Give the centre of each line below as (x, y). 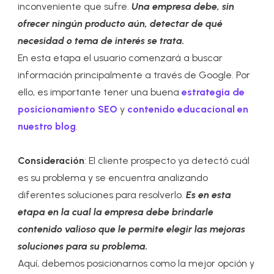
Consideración (51, 160)
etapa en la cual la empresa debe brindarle (116, 212)
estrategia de (213, 92)
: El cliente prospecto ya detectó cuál (167, 160)
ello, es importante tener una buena (100, 92)
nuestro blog (47, 126)
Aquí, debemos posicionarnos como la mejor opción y (136, 263)
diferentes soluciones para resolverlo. (102, 194)
